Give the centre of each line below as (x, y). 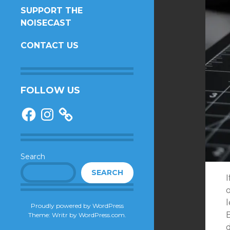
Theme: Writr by (53, 215)
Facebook (38, 109)
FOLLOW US (50, 90)
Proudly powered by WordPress (77, 206)
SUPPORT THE (52, 11)
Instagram (57, 109)
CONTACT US (50, 45)
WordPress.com (101, 215)
